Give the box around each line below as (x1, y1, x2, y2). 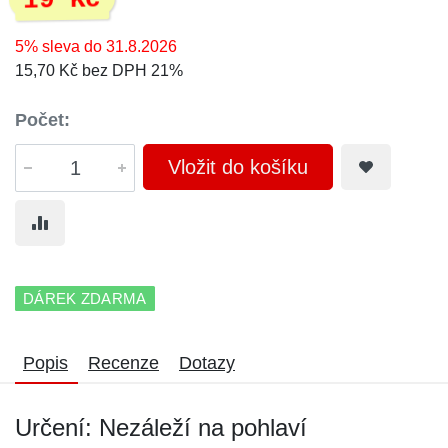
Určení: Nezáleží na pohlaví (15, 414, 307, 441)
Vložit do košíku (168, 156, 308, 178)
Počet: (15, 110, 70, 130)
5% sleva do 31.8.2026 (15, 38, 177, 55)
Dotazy (179, 353, 235, 373)
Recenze (88, 353, 159, 373)
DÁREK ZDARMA (23, 290, 147, 307)
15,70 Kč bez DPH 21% (15, 62, 183, 79)
